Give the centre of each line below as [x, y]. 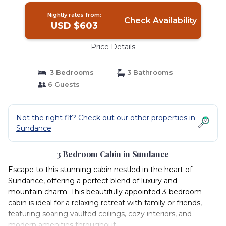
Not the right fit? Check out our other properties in [106, 118]
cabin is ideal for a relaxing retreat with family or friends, [105, 203]
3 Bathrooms [149, 72]
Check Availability [160, 20]
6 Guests [63, 84]
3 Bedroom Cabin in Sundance [113, 154]
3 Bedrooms [70, 72]
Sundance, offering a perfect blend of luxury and [93, 181]
